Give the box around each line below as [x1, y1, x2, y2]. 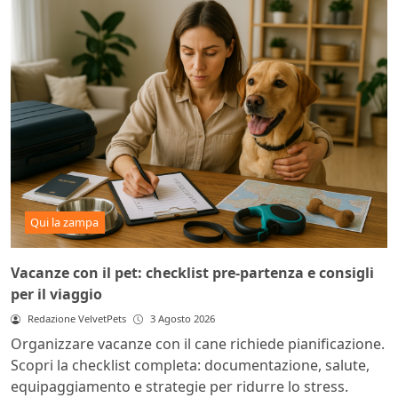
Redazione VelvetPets [27, 312, 126, 326]
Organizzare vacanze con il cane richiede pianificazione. [11, 334, 385, 354]
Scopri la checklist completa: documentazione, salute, [11, 355, 370, 376]
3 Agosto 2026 [149, 312, 215, 326]
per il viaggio [11, 284, 102, 305]
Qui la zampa [30, 214, 99, 231]
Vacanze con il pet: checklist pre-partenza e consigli [11, 263, 374, 283]
